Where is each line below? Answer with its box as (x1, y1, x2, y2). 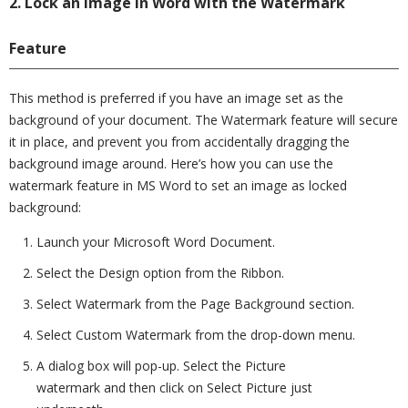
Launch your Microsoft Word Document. (36, 233, 275, 250)
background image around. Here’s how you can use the (9, 155, 333, 172)
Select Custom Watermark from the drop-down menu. (36, 326, 355, 343)
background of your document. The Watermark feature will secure (9, 111, 398, 128)
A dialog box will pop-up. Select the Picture (36, 357, 286, 374)
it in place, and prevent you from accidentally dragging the (9, 133, 350, 150)
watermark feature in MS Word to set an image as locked (9, 177, 347, 194)
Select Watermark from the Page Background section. (36, 295, 354, 312)
